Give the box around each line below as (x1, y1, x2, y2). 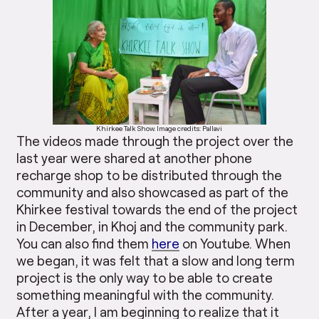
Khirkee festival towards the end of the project (16, 200, 298, 217)
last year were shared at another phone (16, 149, 253, 166)
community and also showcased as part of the (16, 183, 289, 200)
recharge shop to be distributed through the (16, 166, 283, 183)
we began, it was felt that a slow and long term (16, 251, 296, 268)
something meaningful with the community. (16, 286, 275, 303)
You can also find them (16, 234, 152, 251)
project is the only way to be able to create (16, 268, 273, 286)
